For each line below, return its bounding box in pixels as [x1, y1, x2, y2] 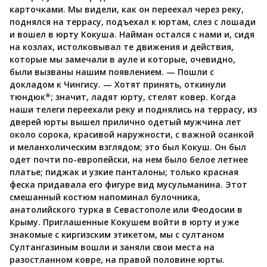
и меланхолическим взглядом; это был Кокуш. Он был [10, 141, 246, 153]
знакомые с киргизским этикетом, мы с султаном [10, 229, 224, 241]
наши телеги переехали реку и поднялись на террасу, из [10, 104, 257, 116]
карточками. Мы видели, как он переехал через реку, [10, 4, 244, 15]
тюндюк [10, 91, 45, 103]
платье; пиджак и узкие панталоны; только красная [10, 166, 238, 178]
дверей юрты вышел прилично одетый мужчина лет [10, 116, 241, 128]
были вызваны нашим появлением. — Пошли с [10, 66, 214, 78]
